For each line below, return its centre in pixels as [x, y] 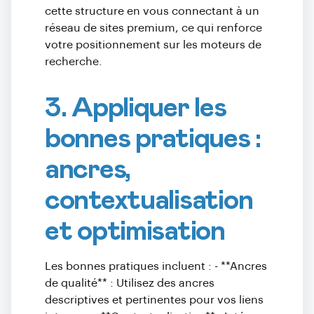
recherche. [74, 62]
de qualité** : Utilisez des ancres [130, 283]
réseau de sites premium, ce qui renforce [153, 28]
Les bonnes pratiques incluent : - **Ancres [156, 266]
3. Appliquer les [136, 108]
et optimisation [135, 231]
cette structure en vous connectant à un [152, 11]
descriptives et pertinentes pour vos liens [154, 300]
